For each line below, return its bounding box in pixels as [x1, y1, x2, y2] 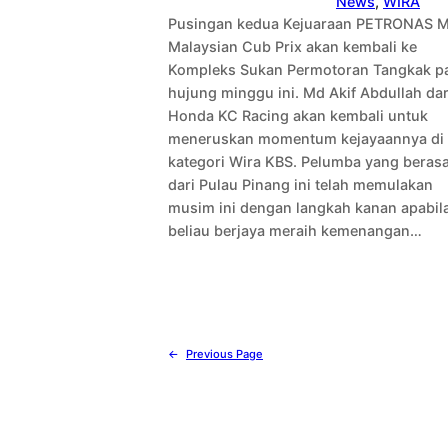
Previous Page [186, 347, 263, 362]
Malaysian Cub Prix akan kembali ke [168, 38, 417, 56]
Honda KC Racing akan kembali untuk [168, 107, 428, 125]
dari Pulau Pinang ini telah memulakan [168, 176, 433, 194]
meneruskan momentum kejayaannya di [168, 130, 444, 148]
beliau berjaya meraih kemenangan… [168, 222, 422, 240]
